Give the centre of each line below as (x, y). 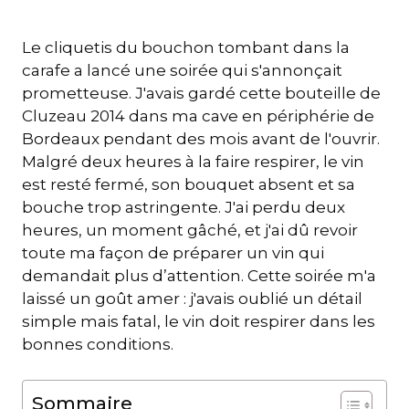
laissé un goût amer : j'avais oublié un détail (192, 299)
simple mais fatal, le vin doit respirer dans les (199, 322)
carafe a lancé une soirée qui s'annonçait (182, 71)
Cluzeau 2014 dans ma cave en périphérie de (198, 116)
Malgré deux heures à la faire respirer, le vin (193, 162)
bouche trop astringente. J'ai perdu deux (184, 208)
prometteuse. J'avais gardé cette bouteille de (201, 94)
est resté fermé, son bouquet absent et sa (189, 185)
